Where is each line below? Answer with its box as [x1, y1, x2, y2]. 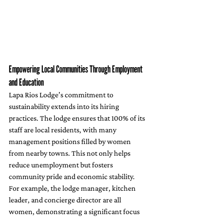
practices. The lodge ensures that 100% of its [9, 114, 146, 123]
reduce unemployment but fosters [9, 161, 114, 169]
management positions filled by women [9, 137, 132, 146]
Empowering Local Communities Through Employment [9, 63, 144, 75]
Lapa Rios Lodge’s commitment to [9, 91, 115, 99]
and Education [9, 76, 44, 89]
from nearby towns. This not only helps [9, 149, 132, 158]
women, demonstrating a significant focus [9, 207, 141, 216]
